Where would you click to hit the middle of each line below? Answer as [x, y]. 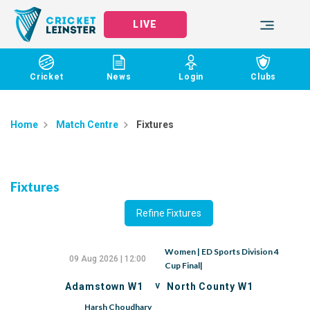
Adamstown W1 [104, 286]
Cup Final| [183, 265]
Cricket [46, 77]
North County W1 [210, 286]
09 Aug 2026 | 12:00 [107, 259]
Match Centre [87, 125]
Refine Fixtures [169, 213]
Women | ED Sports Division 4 [221, 252]
